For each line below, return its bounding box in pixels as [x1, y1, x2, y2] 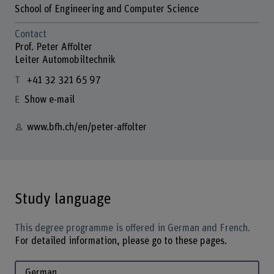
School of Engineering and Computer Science [14, 4, 199, 15]
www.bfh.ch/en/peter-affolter [26, 122, 147, 133]
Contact [14, 29, 46, 40]
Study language [14, 191, 111, 207]
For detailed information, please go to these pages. [14, 235, 227, 246]
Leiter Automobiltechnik [14, 55, 116, 65]
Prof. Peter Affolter [14, 42, 92, 53]
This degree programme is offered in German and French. [14, 223, 250, 233]
